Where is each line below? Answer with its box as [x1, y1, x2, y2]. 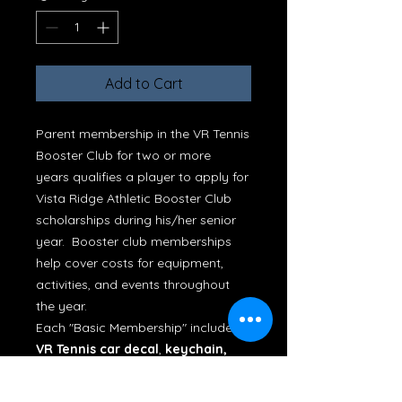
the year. [36, 298, 87, 314]
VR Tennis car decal [36, 341, 159, 357]
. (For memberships [83, 384, 203, 400]
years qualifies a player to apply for [36, 169, 249, 185]
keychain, [165, 341, 227, 357]
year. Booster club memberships [36, 233, 232, 249]
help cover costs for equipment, [36, 255, 223, 271]
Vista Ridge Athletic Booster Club [36, 190, 232, 206]
